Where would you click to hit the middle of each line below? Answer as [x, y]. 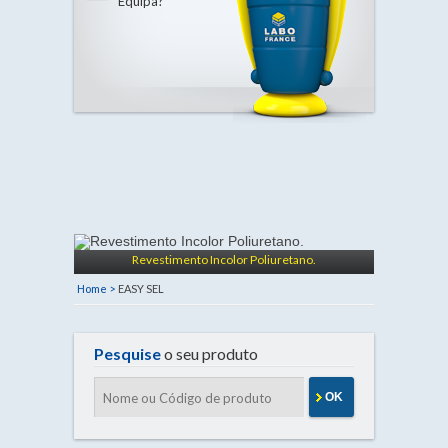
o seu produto [209, 353]
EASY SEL [141, 288]
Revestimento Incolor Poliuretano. [224, 259]
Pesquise [127, 353]
